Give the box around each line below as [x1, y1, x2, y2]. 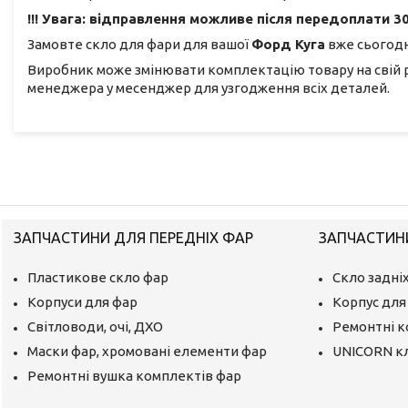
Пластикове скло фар [27, 269, 169, 285]
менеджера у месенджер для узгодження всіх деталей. [27, 80, 390, 97]
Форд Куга [251, 36, 325, 53]
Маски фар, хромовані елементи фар [27, 342, 268, 359]
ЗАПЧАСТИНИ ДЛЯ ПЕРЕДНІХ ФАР [14, 229, 254, 246]
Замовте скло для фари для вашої [27, 36, 251, 53]
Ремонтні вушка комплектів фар [27, 367, 242, 383]
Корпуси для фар [27, 293, 138, 310]
